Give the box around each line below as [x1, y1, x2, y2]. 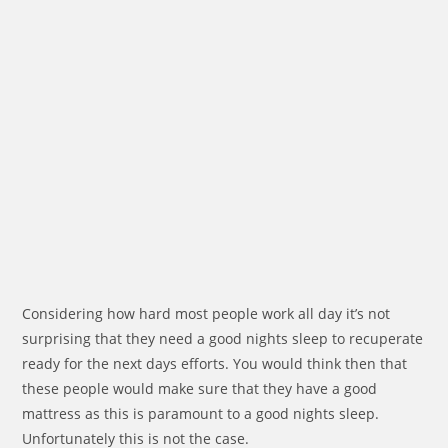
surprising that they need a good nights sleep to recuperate [22, 329, 424, 348]
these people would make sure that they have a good [22, 379, 378, 398]
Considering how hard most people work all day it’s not [22, 304, 391, 323]
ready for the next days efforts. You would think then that [22, 354, 408, 373]
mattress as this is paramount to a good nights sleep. [22, 404, 380, 423]
